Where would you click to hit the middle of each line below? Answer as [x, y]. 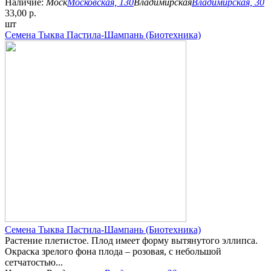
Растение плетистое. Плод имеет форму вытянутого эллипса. [131, 240]
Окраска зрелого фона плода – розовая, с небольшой [113, 251]
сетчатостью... [34, 262]
